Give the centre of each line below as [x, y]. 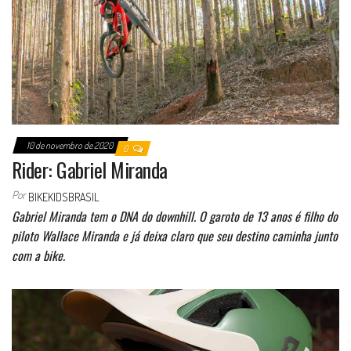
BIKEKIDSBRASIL [63, 197]
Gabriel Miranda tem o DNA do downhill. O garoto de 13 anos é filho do [175, 216]
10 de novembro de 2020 [71, 145]
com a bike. [38, 255]
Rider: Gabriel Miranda [90, 169]
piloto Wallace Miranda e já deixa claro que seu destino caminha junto [175, 235]
